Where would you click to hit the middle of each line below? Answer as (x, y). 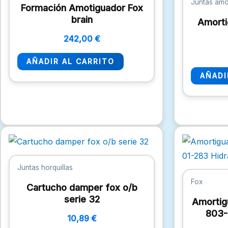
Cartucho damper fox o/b (82, 188)
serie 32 (82, 199)
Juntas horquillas (45, 168)
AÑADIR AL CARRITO (70, 61)
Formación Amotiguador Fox (82, 8)
